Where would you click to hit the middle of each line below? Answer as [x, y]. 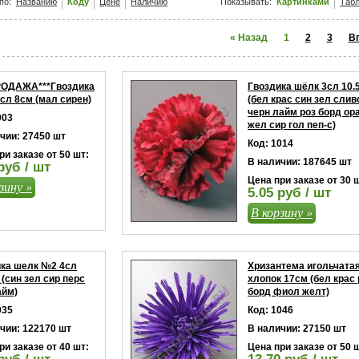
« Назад [248, 38]
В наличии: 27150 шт [297, 329]
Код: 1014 [270, 143]
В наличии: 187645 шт [300, 162]
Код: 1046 [270, 310]
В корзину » [282, 212]
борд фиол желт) [288, 292]
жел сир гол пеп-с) [292, 125]
